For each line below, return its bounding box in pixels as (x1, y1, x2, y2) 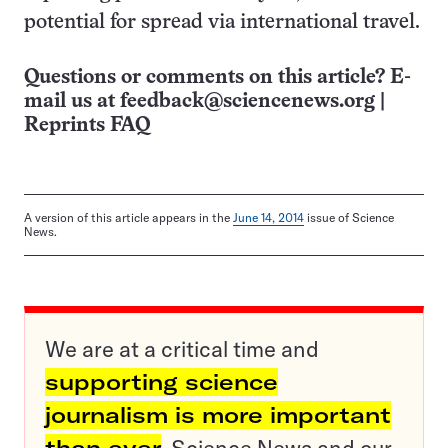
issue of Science (304, 210, 394, 225)
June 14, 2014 (233, 210, 304, 225)
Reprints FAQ (24, 116, 150, 135)
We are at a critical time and (45, 335, 319, 363)
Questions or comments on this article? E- (24, 68, 411, 87)
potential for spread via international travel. (24, 13, 420, 32)
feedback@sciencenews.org (120, 92, 375, 111)
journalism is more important (45, 401, 391, 429)
